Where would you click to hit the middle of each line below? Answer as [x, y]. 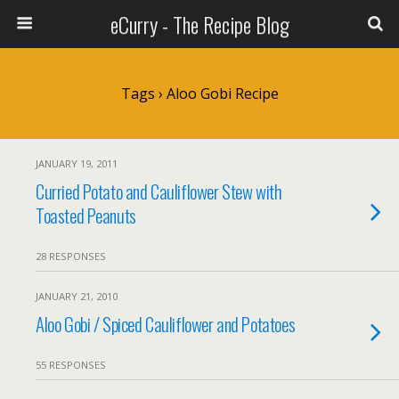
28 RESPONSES [71, 256]
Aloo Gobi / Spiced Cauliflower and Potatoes [166, 324]
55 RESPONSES [71, 365]
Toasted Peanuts [86, 215]
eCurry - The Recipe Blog [199, 24]
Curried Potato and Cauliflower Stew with [159, 191]
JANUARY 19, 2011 [77, 163]
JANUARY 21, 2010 [77, 296]
